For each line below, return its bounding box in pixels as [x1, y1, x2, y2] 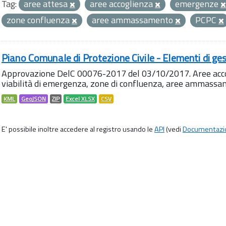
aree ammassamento [92, 13, 175, 27]
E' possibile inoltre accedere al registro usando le [2, 124, 154, 135]
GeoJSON [21, 94, 46, 103]
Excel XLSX [66, 94, 95, 103]
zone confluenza [7, 13, 72, 27]
